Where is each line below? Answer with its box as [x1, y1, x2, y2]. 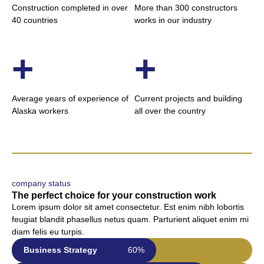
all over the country [134, 106, 206, 115]
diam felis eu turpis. [12, 227, 84, 236]
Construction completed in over [12, 3, 128, 12]
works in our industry [134, 15, 212, 25]
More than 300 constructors [134, 3, 238, 12]
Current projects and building [134, 94, 243, 103]
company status [12, 179, 71, 188]
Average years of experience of [12, 94, 128, 103]
